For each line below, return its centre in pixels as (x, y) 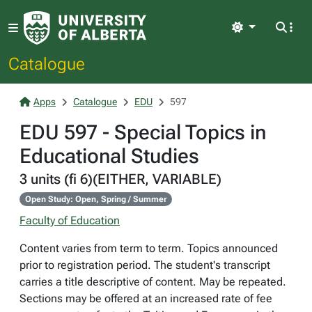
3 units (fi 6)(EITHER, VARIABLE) (120, 179)
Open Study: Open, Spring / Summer (95, 199)
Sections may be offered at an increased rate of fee (146, 298)
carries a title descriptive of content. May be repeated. (153, 282)
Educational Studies (109, 156)
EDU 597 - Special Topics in (143, 132)
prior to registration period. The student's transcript (145, 265)
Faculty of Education (70, 220)
